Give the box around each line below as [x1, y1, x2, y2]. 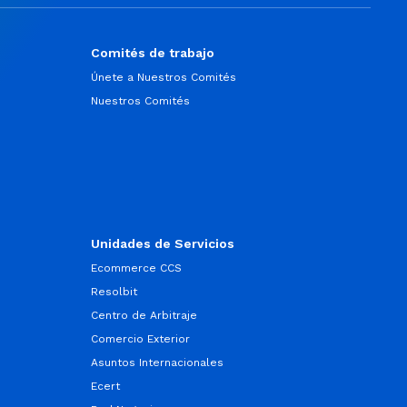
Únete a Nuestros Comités [90, 71, 236, 84]
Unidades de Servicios [90, 236, 234, 251]
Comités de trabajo [90, 45, 214, 60]
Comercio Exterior [90, 333, 190, 345]
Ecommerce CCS [90, 262, 182, 274]
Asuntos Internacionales [90, 356, 223, 369]
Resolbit [90, 285, 137, 298]
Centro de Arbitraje [90, 309, 197, 322]
